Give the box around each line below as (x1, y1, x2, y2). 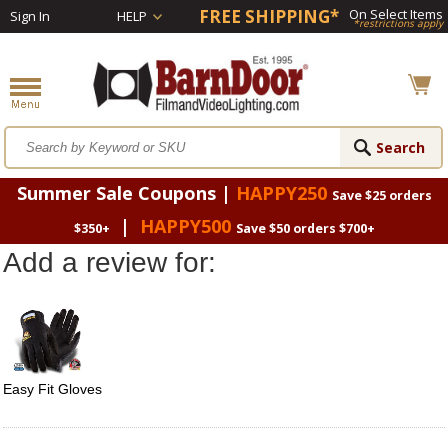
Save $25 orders (331, 187, 432, 205)
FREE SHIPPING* (199, 5, 339, 28)
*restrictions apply (353, 16, 443, 30)
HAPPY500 (139, 214, 231, 239)
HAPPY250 (235, 181, 327, 206)
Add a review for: (3, 247, 216, 279)
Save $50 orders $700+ (235, 220, 375, 238)
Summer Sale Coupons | (16, 181, 236, 206)
